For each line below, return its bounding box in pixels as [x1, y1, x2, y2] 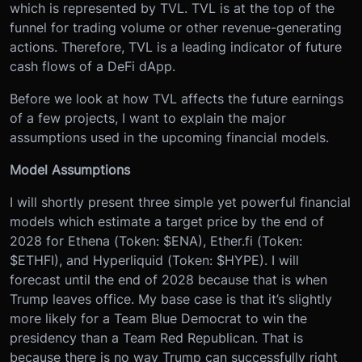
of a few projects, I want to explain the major [10, 110, 286, 127]
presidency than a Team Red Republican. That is [10, 330, 303, 347]
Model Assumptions [10, 162, 130, 179]
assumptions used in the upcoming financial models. [10, 129, 329, 146]
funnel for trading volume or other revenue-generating [10, 19, 342, 36]
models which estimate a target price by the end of [10, 213, 324, 230]
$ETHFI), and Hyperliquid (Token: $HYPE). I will [10, 252, 299, 269]
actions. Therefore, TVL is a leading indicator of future [10, 39, 342, 56]
